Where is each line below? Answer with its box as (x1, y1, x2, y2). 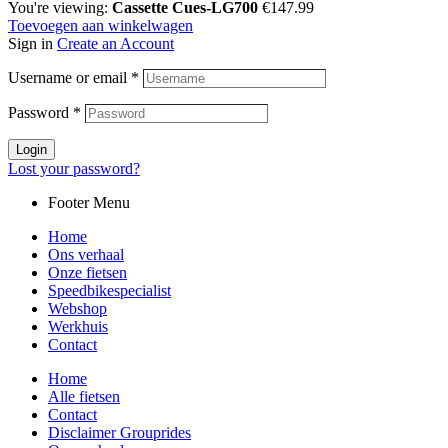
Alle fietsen (48, 387, 120, 405)
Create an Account (57, 34, 174, 52)
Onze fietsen (48, 263, 127, 281)
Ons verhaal (48, 245, 124, 263)
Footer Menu (48, 193, 130, 211)
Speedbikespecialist (48, 281, 171, 299)
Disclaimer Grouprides (48, 423, 191, 441)
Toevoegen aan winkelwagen (8, 16, 193, 34)
